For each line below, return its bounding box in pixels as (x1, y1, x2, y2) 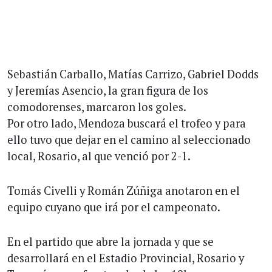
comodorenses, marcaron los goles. (7, 99, 186, 114)
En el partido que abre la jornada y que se (7, 234, 214, 249)
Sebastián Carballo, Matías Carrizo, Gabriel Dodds (7, 66, 259, 81)
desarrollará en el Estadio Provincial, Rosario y (7, 250, 244, 265)
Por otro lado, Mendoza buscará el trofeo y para (7, 115, 246, 131)
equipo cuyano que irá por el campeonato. (7, 199, 220, 214)
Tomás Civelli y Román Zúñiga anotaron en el (7, 183, 240, 198)
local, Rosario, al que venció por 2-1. (7, 148, 191, 163)
